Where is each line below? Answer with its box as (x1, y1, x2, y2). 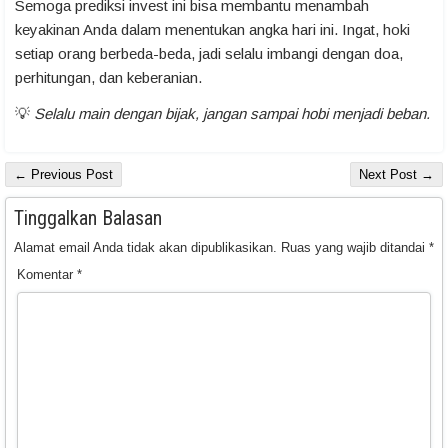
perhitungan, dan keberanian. (15, 69, 202, 87)
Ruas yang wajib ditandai (281, 240, 429, 256)
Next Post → (359, 167, 434, 183)
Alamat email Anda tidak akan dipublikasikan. (14, 240, 277, 256)
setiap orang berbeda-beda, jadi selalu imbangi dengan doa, (15, 45, 403, 63)
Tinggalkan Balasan (14, 206, 162, 231)
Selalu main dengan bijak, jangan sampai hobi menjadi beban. (34, 105, 430, 123)
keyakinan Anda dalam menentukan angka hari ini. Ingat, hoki (15, 21, 410, 39)
